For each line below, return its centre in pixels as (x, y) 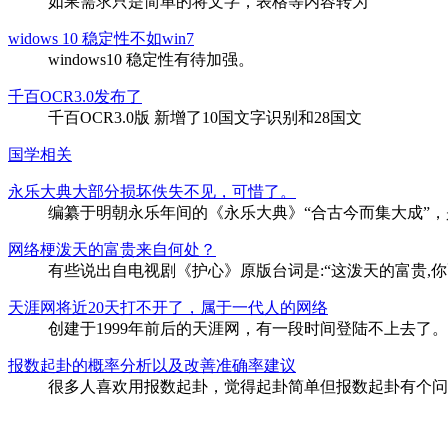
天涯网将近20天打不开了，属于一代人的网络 (168, 307)
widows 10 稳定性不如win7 (101, 38)
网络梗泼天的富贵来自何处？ (112, 249)
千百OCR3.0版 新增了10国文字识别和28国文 (205, 117)
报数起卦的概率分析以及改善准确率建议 (152, 365)
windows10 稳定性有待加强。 (151, 59)
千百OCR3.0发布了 (75, 96)
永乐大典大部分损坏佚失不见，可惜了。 (152, 191)
